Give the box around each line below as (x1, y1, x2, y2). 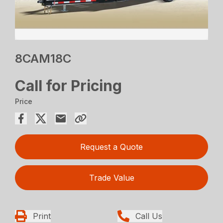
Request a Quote (80, 142, 143, 152)
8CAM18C (15, 51, 72, 66)
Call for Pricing (15, 77, 122, 95)
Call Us (135, 211, 162, 222)
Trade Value (89, 173, 134, 183)
